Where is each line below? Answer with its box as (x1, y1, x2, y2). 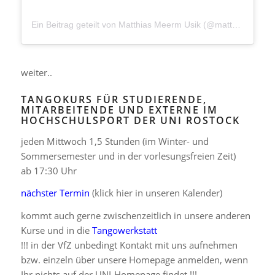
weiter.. (20, 66, 52, 79)
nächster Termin (20, 187, 90, 199)
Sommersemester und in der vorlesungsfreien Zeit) (20, 149, 236, 162)
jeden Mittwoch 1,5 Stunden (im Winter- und (20, 134, 209, 147)
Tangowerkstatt (91, 224, 157, 237)
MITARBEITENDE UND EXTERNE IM (20, 103, 218, 117)
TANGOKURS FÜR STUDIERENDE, (20, 92, 207, 106)
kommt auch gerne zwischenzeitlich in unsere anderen (20, 209, 250, 222)
